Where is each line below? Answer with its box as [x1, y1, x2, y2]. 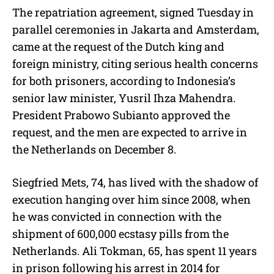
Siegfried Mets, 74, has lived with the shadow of [12, 175, 258, 190]
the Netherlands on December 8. [12, 142, 176, 157]
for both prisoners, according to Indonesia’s [12, 73, 235, 89]
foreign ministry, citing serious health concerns [12, 56, 258, 72]
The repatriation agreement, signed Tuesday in [12, 5, 254, 20]
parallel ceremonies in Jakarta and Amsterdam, [12, 22, 259, 37]
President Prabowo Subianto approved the [12, 108, 230, 123]
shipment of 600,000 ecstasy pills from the [12, 226, 229, 242]
